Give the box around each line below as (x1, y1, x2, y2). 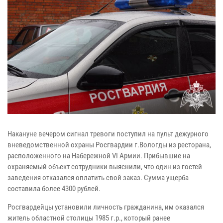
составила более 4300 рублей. (7, 184, 101, 194)
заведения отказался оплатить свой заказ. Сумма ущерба (7, 173, 189, 183)
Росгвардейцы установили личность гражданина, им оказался (7, 203, 204, 212)
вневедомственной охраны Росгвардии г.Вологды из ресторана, (7, 140, 211, 150)
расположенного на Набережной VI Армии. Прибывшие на (7, 151, 190, 161)
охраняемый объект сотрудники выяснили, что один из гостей (7, 162, 202, 172)
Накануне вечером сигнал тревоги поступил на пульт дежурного (7, 129, 209, 139)
